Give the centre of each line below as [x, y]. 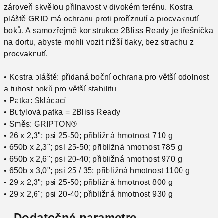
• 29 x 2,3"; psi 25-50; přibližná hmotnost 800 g [89, 182]
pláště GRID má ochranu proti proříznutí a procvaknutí [101, 19]
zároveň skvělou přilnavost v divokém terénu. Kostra [99, 7]
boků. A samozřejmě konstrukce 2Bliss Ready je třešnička [109, 30]
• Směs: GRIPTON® [41, 124]
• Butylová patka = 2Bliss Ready [62, 112]
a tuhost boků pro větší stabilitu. [61, 89]
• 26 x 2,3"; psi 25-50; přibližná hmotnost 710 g [89, 136]
